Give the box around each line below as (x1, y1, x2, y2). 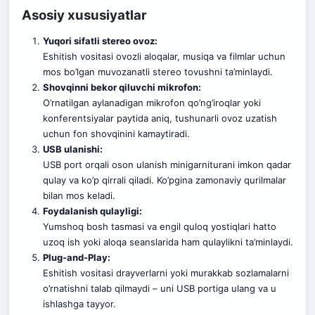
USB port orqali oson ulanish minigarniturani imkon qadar (42, 158, 291, 170)
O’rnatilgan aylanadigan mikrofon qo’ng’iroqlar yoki (42, 96, 261, 108)
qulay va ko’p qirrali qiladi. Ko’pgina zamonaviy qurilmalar (42, 174, 286, 186)
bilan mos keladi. (42, 189, 115, 201)
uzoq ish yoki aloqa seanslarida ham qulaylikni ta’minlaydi (42, 236, 290, 247)
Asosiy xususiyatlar (22, 6, 147, 22)
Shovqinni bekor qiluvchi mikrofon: (42, 81, 201, 93)
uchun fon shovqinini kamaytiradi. (42, 127, 190, 139)
